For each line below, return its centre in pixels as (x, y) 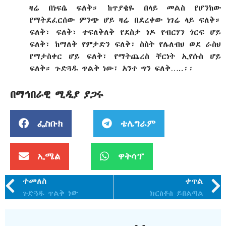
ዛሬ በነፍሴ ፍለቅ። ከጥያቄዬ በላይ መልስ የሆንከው (125, 8)
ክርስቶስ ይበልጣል (177, 193)
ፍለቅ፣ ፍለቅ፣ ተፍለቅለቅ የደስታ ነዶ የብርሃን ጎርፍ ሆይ (125, 32)
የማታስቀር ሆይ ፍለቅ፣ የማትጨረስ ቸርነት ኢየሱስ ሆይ (125, 56)
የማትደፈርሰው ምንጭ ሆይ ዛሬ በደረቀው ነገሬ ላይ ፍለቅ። (125, 20)
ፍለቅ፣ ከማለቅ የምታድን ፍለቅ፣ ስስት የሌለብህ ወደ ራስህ (125, 44)
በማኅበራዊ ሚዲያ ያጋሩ (57, 94)
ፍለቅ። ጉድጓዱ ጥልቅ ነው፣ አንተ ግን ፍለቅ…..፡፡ (111, 68)
